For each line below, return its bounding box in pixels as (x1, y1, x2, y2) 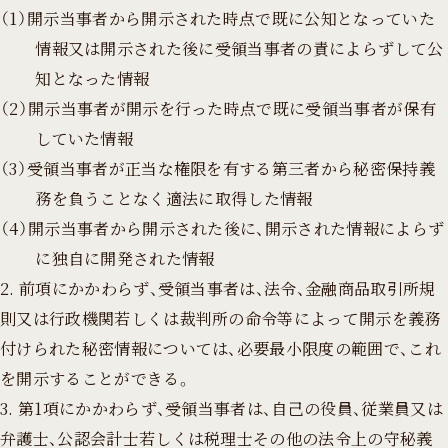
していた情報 (35, 126, 134, 150)
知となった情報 (35, 66, 150, 90)
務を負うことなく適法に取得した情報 (35, 186, 313, 210)
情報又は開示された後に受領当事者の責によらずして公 (35, 36, 444, 60)
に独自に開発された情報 (35, 246, 215, 270)
